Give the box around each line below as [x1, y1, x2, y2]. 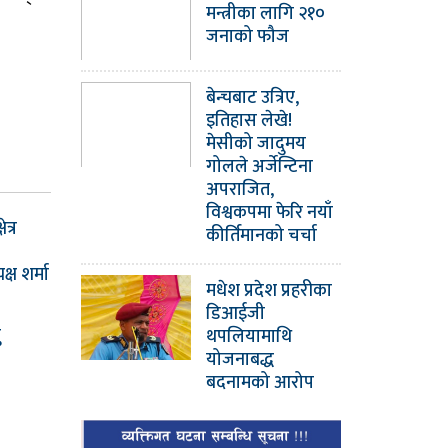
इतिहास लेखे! [206, 105, 292, 136]
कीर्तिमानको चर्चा [206, 220, 317, 251]
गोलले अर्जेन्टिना [206, 151, 313, 182]
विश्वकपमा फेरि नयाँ [206, 197, 333, 228]
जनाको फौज [206, 21, 289, 52]
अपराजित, [206, 174, 274, 205]
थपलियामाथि [206, 321, 292, 352]
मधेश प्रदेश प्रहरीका [206, 275, 332, 306]
